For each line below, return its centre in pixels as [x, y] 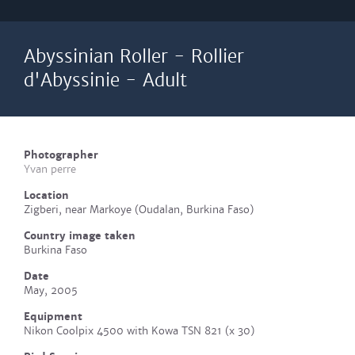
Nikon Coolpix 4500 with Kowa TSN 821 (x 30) [139, 331]
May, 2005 [51, 290]
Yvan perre [50, 169]
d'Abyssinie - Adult [105, 80]
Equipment [53, 317]
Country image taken [80, 236]
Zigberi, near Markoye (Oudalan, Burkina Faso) [139, 210]
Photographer [61, 155]
